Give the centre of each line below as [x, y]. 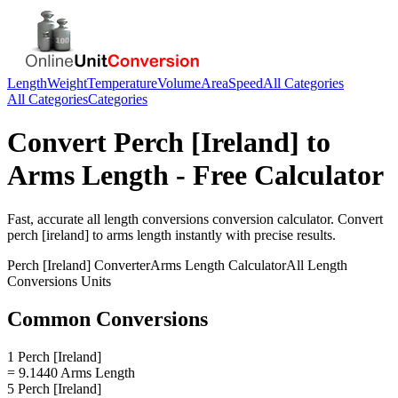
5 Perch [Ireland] [54, 388]
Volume [179, 83]
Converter [120, 265]
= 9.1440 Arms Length [71, 372]
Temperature [122, 83]
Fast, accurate [47, 219]
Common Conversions [107, 318]
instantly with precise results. [254, 235]
